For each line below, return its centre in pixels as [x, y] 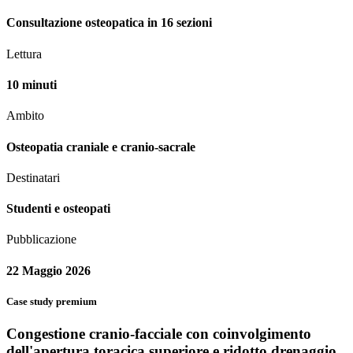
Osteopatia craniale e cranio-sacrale [101, 147]
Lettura [24, 54]
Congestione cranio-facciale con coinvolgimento [159, 333]
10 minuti [32, 85]
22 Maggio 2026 [48, 270]
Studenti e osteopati [58, 209]
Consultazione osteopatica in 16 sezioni [109, 23]
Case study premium [52, 301]
